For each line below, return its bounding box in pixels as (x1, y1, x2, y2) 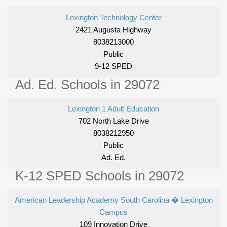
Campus (99, 208, 128, 217)
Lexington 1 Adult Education (68, 104, 159, 113)
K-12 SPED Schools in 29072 (15, 168, 184, 184)
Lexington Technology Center (65, 13, 162, 22)
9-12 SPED (95, 62, 132, 71)
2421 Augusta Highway (75, 25, 152, 34)
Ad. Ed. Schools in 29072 (15, 77, 160, 93)
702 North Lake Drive (78, 117, 149, 126)
